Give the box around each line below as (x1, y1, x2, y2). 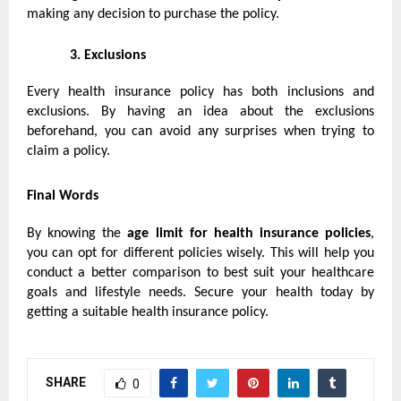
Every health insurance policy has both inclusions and (27, 85, 374, 100)
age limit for (127, 226, 208, 242)
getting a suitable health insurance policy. (27, 305, 269, 320)
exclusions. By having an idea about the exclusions (27, 105, 374, 120)
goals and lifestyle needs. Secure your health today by (27, 286, 374, 301)
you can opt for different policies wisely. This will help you (27, 246, 374, 261)
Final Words (27, 189, 98, 204)
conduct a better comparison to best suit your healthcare (27, 266, 374, 281)
